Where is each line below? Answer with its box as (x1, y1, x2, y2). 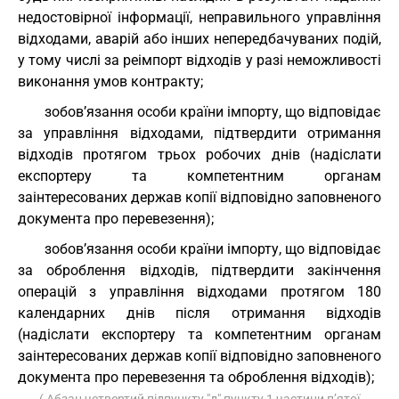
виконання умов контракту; (18, 73, 203, 90)
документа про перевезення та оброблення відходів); (18, 369, 374, 386)
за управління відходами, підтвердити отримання (18, 125, 381, 142)
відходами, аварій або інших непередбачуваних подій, (18, 30, 381, 47)
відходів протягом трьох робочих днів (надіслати (18, 146, 381, 163)
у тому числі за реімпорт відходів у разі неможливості (18, 52, 381, 69)
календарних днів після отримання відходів (18, 305, 381, 322)
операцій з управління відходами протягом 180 (18, 283, 381, 300)
